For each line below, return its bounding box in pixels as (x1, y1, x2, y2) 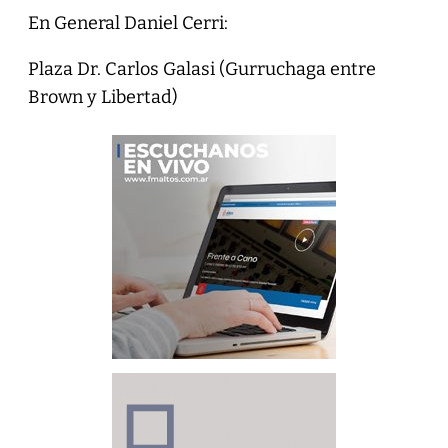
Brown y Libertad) (27, 85, 178, 108)
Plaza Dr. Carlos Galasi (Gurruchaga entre (27, 57, 376, 80)
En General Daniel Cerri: (27, 11, 228, 34)
